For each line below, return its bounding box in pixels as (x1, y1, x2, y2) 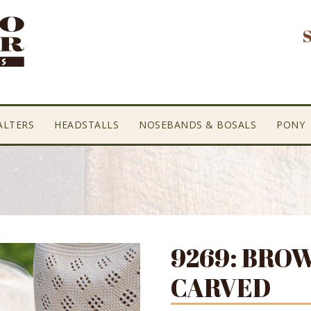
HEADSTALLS (54, 118, 119, 131)
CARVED (171, 271, 271, 304)
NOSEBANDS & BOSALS (139, 118, 257, 131)
